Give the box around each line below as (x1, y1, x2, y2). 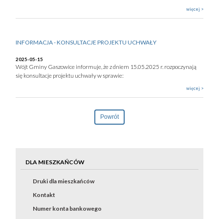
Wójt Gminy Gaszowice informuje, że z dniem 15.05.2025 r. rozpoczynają (16, 63, 197, 70)
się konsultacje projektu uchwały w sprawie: (16, 72, 124, 79)
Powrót (100, 113, 119, 120)
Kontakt (33, 191, 56, 198)
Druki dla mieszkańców (33, 177, 95, 185)
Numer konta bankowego (33, 205, 102, 212)
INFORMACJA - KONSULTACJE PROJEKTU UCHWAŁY (16, 38, 157, 46)
